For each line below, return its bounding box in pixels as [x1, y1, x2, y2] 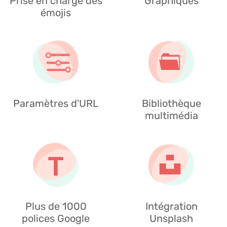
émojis [41, 6, 71, 19]
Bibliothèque [141, 97, 201, 109]
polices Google [22, 212, 90, 224]
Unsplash [149, 212, 193, 224]
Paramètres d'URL [13, 97, 98, 109]
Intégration [145, 200, 198, 212]
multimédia [144, 109, 198, 122]
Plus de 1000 [25, 200, 87, 212]
